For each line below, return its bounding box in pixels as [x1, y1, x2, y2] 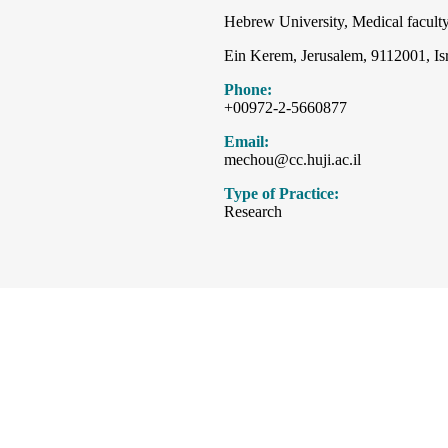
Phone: [224, 81, 272, 99]
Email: [224, 133, 269, 151]
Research [224, 203, 282, 221]
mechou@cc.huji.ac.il [224, 151, 361, 169]
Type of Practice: [224, 185, 339, 203]
